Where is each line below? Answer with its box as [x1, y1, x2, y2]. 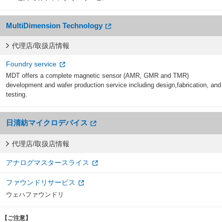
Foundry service [6, 59, 56, 68]
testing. [6, 91, 27, 99]
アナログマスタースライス [6, 159, 89, 167]
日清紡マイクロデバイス [6, 118, 88, 127]
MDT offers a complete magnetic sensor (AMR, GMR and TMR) [6, 72, 189, 80]
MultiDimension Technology [6, 21, 103, 30]
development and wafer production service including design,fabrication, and [6, 81, 221, 89]
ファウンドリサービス [6, 178, 75, 187]
